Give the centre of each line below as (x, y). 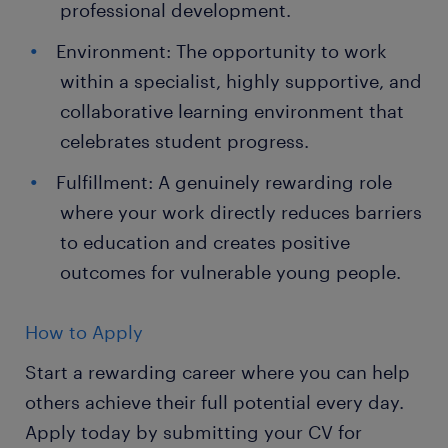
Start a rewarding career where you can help (217, 372)
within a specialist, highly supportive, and (241, 81)
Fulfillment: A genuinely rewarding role (224, 182)
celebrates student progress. (184, 141)
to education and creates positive (205, 242)
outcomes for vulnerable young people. (230, 272)
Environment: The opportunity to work (221, 51)
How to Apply (84, 332)
